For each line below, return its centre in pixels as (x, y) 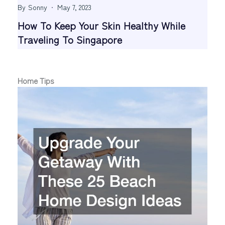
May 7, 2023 (74, 7)
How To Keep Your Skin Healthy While (101, 25)
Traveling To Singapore (70, 39)
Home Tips (36, 80)
